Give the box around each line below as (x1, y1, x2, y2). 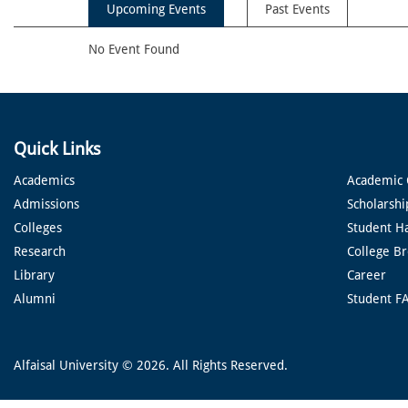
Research (14, 243, 66, 259)
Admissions (14, 196, 79, 211)
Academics (14, 172, 75, 188)
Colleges (14, 219, 62, 235)
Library (14, 267, 55, 282)
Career (346, 267, 386, 282)
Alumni (14, 291, 56, 306)
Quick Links (14, 138, 101, 159)
